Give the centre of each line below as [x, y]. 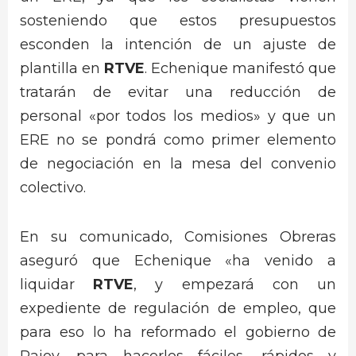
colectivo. [53, 187]
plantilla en [62, 68]
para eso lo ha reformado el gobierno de [178, 333]
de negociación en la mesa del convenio [178, 163]
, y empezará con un [235, 285]
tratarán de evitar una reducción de [178, 92]
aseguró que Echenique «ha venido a [178, 261]
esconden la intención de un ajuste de [178, 44]
